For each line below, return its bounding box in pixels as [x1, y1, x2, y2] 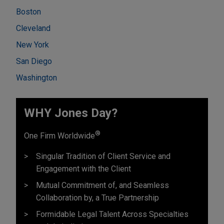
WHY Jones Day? [24, 105, 117, 120]
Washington [16, 72, 57, 82]
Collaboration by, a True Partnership [36, 192, 159, 202]
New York [16, 39, 49, 49]
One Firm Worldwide [24, 130, 95, 140]
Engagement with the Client [36, 163, 131, 173]
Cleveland [16, 23, 50, 33]
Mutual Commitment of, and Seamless [36, 180, 169, 190]
